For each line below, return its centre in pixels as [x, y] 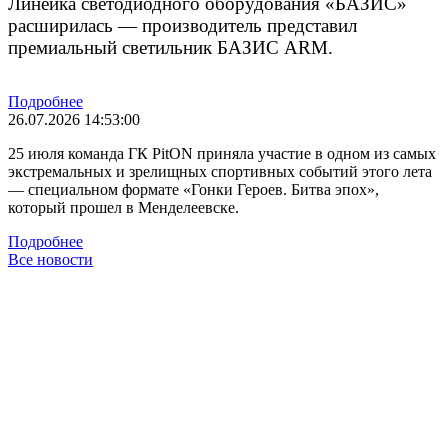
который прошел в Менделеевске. [123, 207]
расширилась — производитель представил [182, 25]
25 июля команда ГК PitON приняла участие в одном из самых [222, 153]
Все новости [50, 259]
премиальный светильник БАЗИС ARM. [170, 47]
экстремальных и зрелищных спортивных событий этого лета [220, 171]
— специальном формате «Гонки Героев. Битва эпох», [193, 189]
